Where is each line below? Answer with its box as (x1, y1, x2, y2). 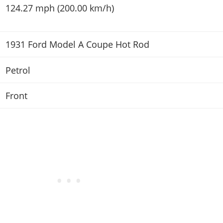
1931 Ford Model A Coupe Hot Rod (5, 38, 149, 51)
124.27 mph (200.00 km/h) (5, 1, 114, 14)
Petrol (5, 64, 30, 76)
